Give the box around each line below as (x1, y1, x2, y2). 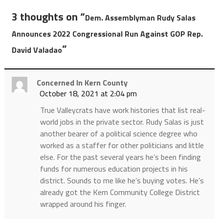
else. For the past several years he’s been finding (40, 151, 201, 163)
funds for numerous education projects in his (40, 163, 188, 175)
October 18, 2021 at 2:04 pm (39, 88, 137, 100)
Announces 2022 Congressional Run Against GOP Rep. (11, 28, 203, 40)
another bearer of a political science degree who (40, 128, 197, 140)
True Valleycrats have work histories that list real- (40, 104, 205, 116)
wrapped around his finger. (40, 198, 126, 210)
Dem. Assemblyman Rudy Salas (85, 12, 196, 24)
